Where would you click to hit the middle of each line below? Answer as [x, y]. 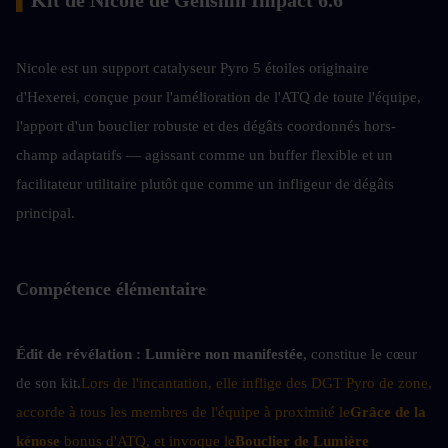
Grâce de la [388, 411]
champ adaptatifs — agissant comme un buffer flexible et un [204, 154]
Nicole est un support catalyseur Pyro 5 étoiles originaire [192, 67]
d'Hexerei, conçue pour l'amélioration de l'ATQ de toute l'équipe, [218, 96]
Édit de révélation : [78, 353]
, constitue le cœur [360, 353]
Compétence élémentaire [111, 288]
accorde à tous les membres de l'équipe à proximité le [183, 411]
